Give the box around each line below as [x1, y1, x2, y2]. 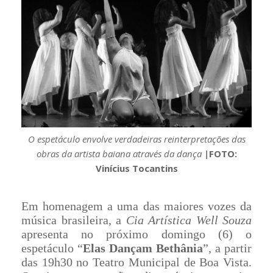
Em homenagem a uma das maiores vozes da [21, 199, 252, 213]
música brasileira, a [21, 213, 126, 227]
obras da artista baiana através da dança [36, 147, 204, 160]
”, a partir [203, 241, 252, 255]
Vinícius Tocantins [95, 161, 178, 174]
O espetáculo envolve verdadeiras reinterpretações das [27, 132, 246, 145]
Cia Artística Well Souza [126, 213, 252, 227]
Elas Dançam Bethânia [83, 241, 203, 255]
